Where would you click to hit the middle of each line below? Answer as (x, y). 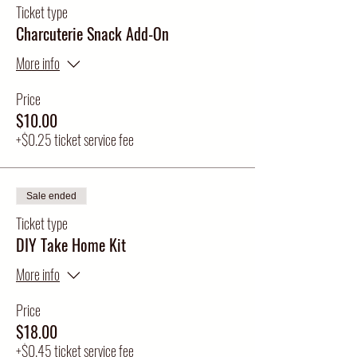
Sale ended (51, 196)
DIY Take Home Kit (71, 245)
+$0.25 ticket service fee (75, 139)
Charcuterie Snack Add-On (92, 33)
